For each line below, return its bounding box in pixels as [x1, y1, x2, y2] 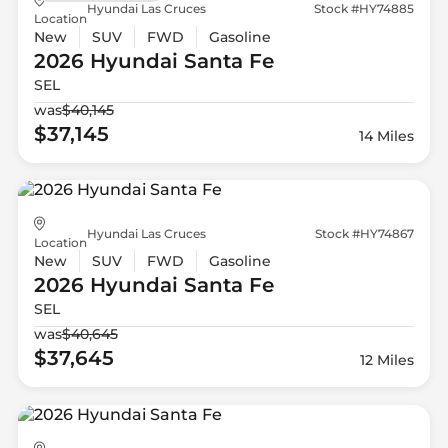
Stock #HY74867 [315, 225, 415, 241]
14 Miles [359, 126, 415, 145]
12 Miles [360, 351, 415, 370]
